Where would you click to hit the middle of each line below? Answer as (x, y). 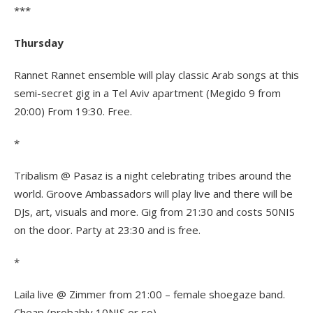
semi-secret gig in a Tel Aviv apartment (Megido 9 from (147, 93)
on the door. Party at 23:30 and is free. (107, 230)
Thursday (39, 43)
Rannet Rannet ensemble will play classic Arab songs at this (156, 75)
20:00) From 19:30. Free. (73, 111)
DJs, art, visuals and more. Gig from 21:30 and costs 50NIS (154, 212)
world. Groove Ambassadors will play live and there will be (153, 194)
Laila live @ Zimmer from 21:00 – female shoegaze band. (150, 294)
